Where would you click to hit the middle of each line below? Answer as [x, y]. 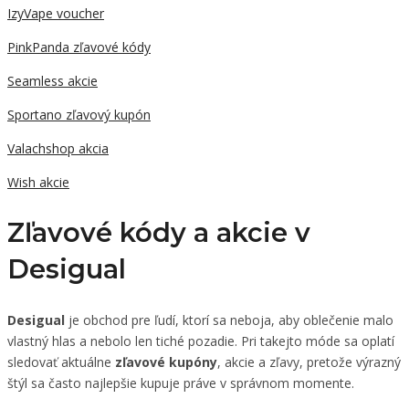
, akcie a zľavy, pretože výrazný [309, 362]
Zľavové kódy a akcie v [159, 233]
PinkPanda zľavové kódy [79, 47]
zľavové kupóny [166, 362]
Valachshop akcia [58, 149]
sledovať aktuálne [61, 362]
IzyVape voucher [56, 14]
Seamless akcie [52, 81]
